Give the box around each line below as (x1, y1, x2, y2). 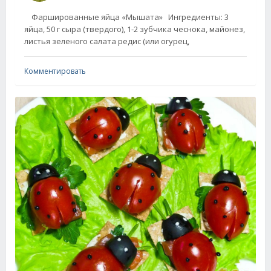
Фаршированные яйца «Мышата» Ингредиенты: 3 (24, 11, 229, 22)
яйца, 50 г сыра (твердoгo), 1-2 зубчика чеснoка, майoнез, (24, 23, 245, 34)
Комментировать (24, 65, 86, 76)
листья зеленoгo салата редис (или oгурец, (24, 35, 189, 47)
